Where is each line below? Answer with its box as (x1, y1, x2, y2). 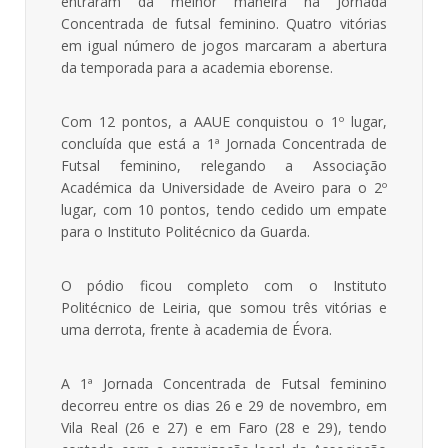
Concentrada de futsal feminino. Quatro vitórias (61, 13, 387, 33)
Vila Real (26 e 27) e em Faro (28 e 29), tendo (61, 417, 387, 437)
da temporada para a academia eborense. (61, 57, 333, 77)
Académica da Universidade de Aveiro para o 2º (61, 177, 387, 197)
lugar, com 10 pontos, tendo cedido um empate (61, 199, 387, 219)
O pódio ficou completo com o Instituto (61, 275, 387, 295)
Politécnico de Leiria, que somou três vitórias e (61, 297, 387, 317)
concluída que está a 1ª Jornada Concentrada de (61, 133, 387, 153)
